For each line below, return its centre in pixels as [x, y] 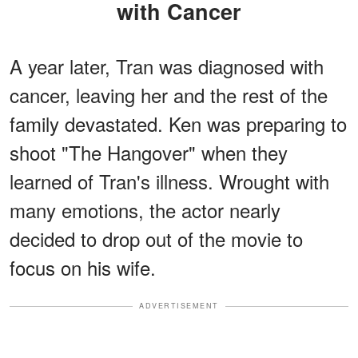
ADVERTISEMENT [179, 306]
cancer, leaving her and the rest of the [169, 95]
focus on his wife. [83, 268]
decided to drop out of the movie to [156, 239]
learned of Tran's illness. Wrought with [169, 181]
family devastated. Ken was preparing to [178, 124]
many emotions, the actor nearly [145, 210]
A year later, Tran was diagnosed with [167, 66]
